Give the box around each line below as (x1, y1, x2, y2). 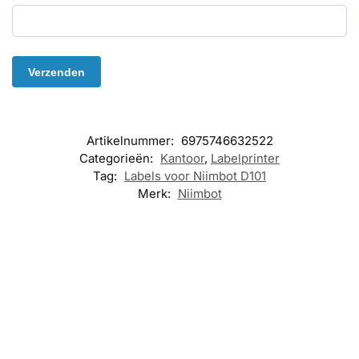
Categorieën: (79, 151, 156, 167)
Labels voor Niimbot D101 (124, 168, 266, 184)
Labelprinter (211, 151, 280, 167)
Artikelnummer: (86, 133, 177, 149)
